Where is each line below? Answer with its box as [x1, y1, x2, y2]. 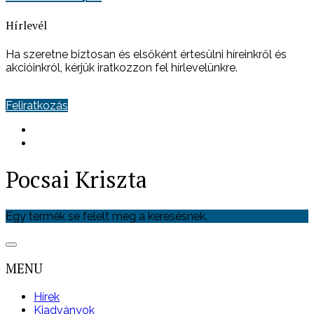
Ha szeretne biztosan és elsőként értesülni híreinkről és [6, 47, 287, 61]
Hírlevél [6, 17, 47, 33]
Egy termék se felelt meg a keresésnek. [6, 209, 207, 223]
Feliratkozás [6, 98, 68, 112]
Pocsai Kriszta [6, 165, 147, 195]
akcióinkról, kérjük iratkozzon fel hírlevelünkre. [6, 60, 238, 74]
